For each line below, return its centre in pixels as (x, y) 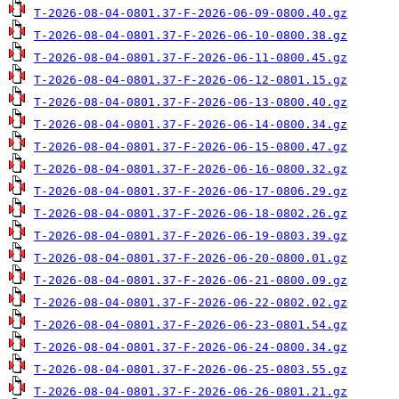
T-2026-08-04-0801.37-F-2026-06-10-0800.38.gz (191, 35)
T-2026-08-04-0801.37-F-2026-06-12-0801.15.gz (191, 80)
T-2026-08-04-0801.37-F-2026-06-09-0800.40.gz (191, 13)
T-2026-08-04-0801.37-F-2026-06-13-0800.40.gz (191, 102)
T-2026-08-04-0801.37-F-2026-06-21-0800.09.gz (191, 280)
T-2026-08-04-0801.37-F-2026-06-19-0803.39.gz (191, 236)
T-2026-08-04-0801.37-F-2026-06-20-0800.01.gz (191, 258)
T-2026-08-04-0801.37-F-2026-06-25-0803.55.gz (191, 369)
